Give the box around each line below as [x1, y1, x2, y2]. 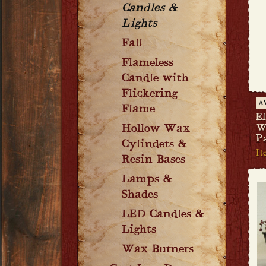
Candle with [122, 72, 189, 85]
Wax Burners [122, 243, 194, 256]
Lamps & [122, 173, 172, 186]
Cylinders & [122, 138, 187, 151]
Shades [122, 189, 158, 202]
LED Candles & [122, 208, 204, 221]
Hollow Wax [122, 123, 190, 136]
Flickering [122, 88, 178, 101]
